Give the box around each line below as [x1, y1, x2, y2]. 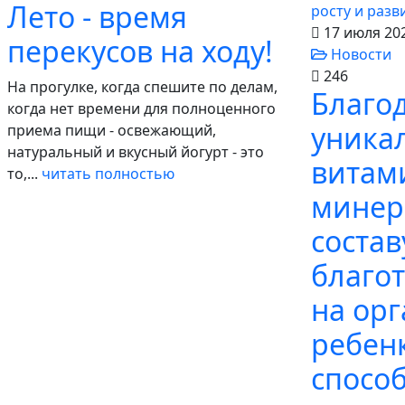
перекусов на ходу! [7, 32, 273, 71]
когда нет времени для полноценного [7, 99, 276, 118]
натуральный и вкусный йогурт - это [7, 142, 264, 162]
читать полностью [42, 164, 174, 184]
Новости [327, 44, 391, 64]
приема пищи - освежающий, [7, 120, 216, 140]
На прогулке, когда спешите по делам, [7, 77, 278, 97]
